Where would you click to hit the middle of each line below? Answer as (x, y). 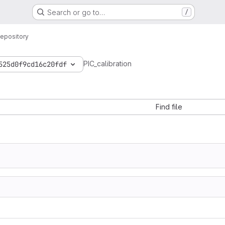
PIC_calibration (107, 64)
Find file (169, 107)
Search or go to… (76, 12)
